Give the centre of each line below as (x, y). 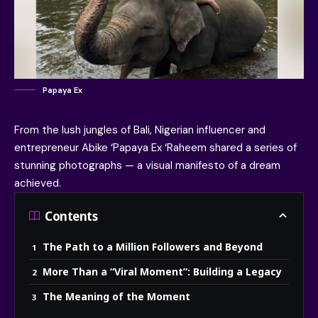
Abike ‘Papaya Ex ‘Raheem (144, 148)
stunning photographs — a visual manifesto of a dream (147, 166)
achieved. (38, 183)
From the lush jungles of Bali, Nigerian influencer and (140, 130)
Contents (71, 216)
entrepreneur (48, 148)
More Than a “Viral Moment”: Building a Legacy (162, 272)
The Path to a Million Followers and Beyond (153, 247)
